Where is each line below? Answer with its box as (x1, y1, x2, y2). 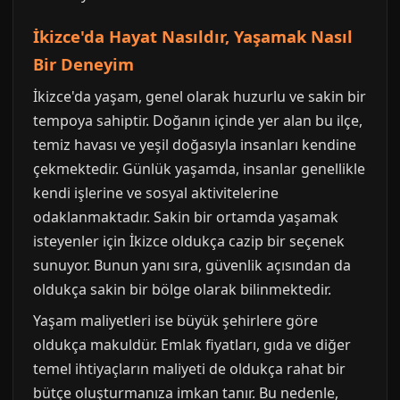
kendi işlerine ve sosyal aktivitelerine (33, 183, 279, 204)
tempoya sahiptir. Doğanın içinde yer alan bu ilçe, (33, 111, 362, 131)
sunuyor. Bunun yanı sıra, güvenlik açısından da (33, 255, 351, 276)
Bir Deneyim (33, 53, 134, 76)
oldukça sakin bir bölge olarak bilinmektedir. (33, 279, 331, 300)
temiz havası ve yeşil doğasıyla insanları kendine (33, 135, 356, 155)
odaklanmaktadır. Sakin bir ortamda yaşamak (33, 207, 338, 228)
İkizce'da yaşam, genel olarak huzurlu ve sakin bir (33, 87, 366, 107)
